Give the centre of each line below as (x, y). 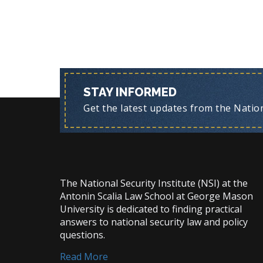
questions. (82, 235)
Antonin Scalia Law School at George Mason (156, 196)
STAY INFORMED (130, 92)
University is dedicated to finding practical (151, 209)
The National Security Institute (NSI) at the (154, 183)
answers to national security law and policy (154, 222)
